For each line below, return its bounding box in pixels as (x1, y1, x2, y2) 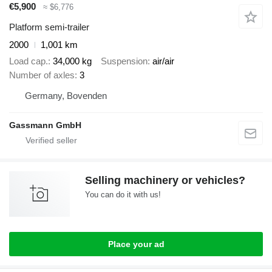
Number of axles (9, 69, 75, 80)
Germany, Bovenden (25, 90, 107, 101)
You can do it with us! (85, 189, 161, 199)
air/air (152, 55, 174, 66)
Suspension (101, 55, 148, 66)
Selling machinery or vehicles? (85, 174, 245, 186)
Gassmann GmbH (9, 120, 81, 130)
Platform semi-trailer (9, 22, 89, 33)
